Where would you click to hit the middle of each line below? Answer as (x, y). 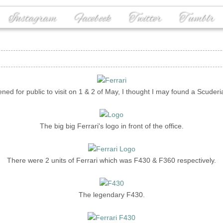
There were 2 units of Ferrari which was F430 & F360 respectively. (111, 160)
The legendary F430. (111, 195)
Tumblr (196, 18)
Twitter (144, 18)
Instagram (32, 18)
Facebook (92, 18)
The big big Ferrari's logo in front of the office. (111, 126)
